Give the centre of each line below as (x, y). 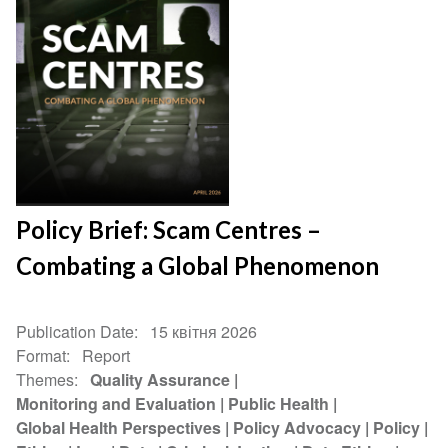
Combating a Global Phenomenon (198, 266)
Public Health (279, 404)
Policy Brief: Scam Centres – (169, 230)
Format (41, 356)
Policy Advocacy (297, 428)
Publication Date (75, 332)
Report (106, 356)
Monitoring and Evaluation (116, 404)
